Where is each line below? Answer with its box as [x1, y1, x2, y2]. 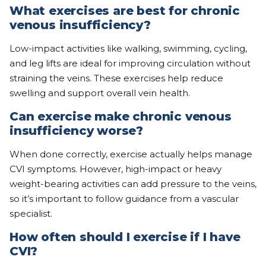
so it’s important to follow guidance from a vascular [9, 193, 239, 205]
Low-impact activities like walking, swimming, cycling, [9, 43, 247, 55]
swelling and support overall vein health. [9, 87, 190, 99]
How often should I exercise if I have [9, 230, 240, 245]
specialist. [9, 208, 52, 220]
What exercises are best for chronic [9, 4, 240, 18]
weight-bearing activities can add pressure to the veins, [9, 178, 256, 190]
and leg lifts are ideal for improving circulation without [9, 58, 251, 69]
